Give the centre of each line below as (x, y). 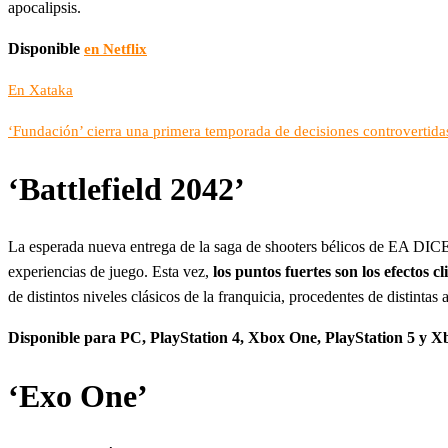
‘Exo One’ (78, 395)
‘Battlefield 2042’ (126, 188)
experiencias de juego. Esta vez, (110, 272)
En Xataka (40, 90)
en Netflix (115, 49)
